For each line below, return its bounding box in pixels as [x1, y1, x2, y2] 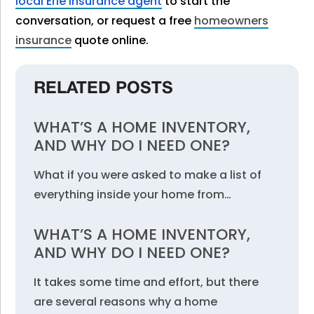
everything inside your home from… [34, 186, 232, 203]
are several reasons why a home [34, 294, 218, 310]
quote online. [71, 32, 149, 48]
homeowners [194, 13, 269, 29]
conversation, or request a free [15, 13, 195, 29]
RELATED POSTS [34, 81, 174, 97]
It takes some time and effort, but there [34, 274, 259, 290]
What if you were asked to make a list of [34, 167, 262, 183]
